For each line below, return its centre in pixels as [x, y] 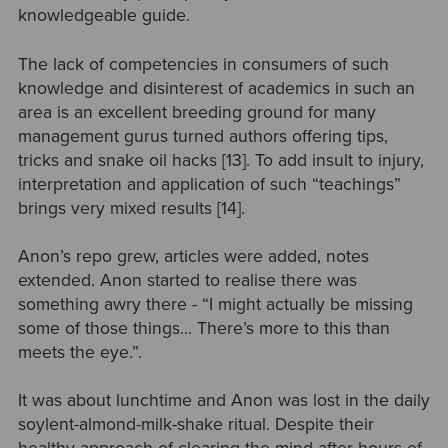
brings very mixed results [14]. [131, 208]
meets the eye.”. [79, 352]
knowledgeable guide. [106, 16]
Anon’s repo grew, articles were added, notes [193, 256]
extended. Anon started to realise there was [187, 280]
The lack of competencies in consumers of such [203, 64]
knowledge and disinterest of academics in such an [216, 88]
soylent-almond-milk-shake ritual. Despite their [195, 425]
